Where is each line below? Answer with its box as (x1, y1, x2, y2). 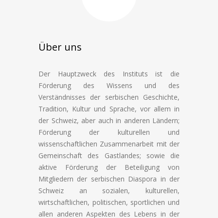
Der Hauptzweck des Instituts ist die (38, 69, 180, 78)
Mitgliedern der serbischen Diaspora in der (38, 174, 180, 183)
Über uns (38, 40, 82, 54)
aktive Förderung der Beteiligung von (38, 163, 180, 172)
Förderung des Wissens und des (38, 81, 180, 90)
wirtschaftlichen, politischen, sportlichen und (38, 198, 180, 207)
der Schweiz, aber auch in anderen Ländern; (38, 116, 180, 125)
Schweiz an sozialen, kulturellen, (38, 186, 180, 195)
